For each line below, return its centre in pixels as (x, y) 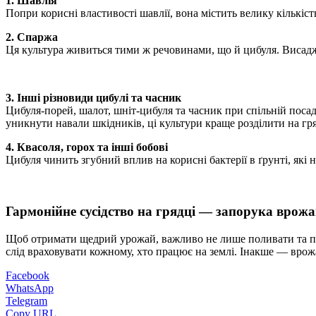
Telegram (26, 300)
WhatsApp (30, 288)
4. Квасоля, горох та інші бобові (87, 147)
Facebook (28, 275)
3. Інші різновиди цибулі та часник (93, 98)
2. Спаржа (32, 37)
